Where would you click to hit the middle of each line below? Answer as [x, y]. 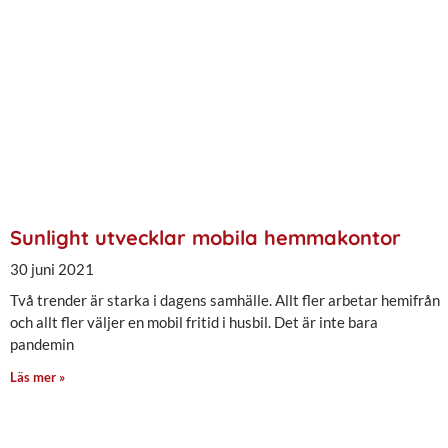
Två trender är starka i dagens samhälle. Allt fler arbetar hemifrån [225, 300]
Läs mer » [37, 377]
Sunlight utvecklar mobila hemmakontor [205, 238]
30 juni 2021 [52, 269]
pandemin [42, 344]
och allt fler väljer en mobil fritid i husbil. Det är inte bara [194, 322]
